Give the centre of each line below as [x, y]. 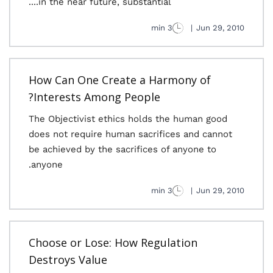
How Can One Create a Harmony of [120, 80]
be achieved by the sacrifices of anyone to [122, 149]
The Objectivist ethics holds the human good [128, 119]
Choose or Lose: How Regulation [113, 243]
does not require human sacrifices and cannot [130, 134]
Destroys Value [68, 260]
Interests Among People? [97, 97]
